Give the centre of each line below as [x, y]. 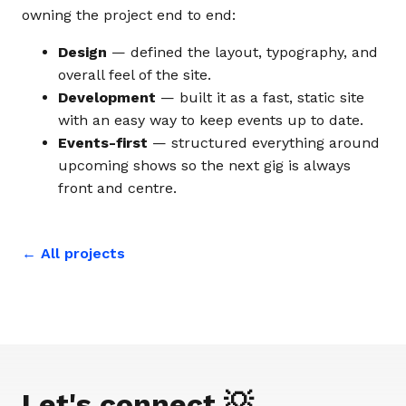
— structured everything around [264, 143]
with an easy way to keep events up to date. [211, 120]
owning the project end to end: [129, 15]
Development [107, 97]
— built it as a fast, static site [260, 97]
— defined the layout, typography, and [242, 52]
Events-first [103, 143]
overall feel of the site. [135, 75]
